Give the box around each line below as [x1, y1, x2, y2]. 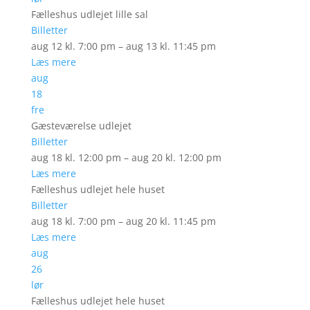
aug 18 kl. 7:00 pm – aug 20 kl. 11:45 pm [30, 215, 216, 228]
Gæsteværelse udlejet [30, 119, 131, 132]
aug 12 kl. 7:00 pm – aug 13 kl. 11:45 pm [30, 39, 216, 53]
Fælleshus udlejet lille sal [30, 8, 148, 21]
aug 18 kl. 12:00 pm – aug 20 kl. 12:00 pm [30, 151, 221, 164]
